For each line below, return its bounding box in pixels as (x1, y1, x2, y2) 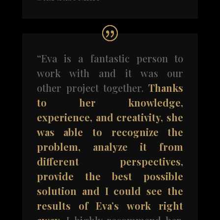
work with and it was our (36, 66, 184, 80)
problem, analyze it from (36, 139, 184, 153)
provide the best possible (36, 169, 184, 183)
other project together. (36, 81, 144, 94)
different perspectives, (36, 154, 184, 168)
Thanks (143, 81, 184, 94)
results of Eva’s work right (36, 198, 184, 212)
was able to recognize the (36, 125, 184, 138)
